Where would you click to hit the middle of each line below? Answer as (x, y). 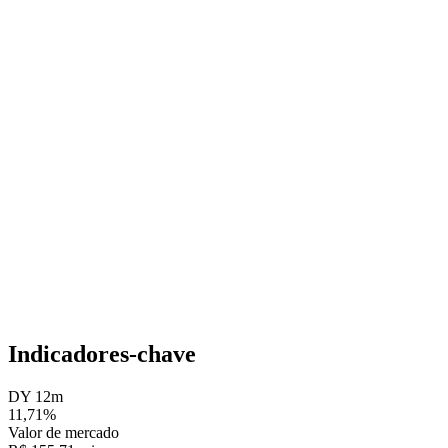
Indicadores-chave (102, 354)
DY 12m (35, 397)
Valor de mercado (63, 433)
